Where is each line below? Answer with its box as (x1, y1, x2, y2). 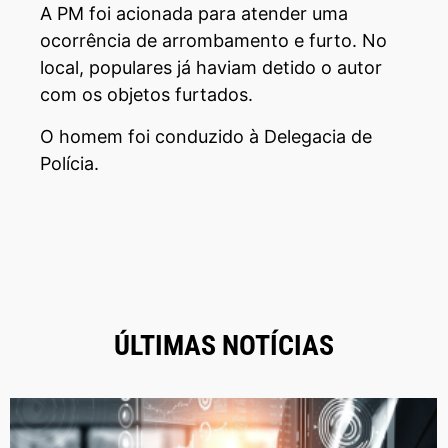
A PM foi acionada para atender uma (40, 3, 348, 25)
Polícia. (40, 152, 99, 174)
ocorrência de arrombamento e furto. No (40, 30, 387, 52)
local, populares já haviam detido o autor (40, 57, 382, 79)
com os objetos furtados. (40, 84, 253, 106)
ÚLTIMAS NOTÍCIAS (114, 328, 334, 362)
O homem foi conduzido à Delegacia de (40, 125, 372, 147)
